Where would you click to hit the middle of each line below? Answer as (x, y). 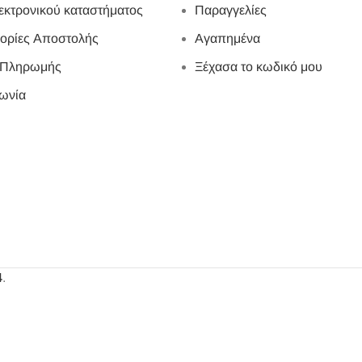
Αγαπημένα (227, 38)
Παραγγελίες (231, 10)
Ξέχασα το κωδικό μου (259, 67)
